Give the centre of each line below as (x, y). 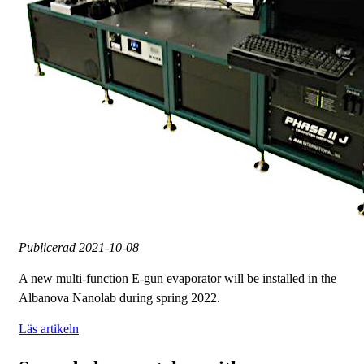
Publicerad (49, 248)
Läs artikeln (49, 329)
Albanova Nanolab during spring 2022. (119, 298)
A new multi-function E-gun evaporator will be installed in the (178, 279)
